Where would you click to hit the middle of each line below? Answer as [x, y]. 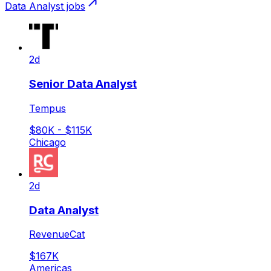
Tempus [47, 108]
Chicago [47, 142]
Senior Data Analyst [83, 84]
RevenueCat [57, 234]
